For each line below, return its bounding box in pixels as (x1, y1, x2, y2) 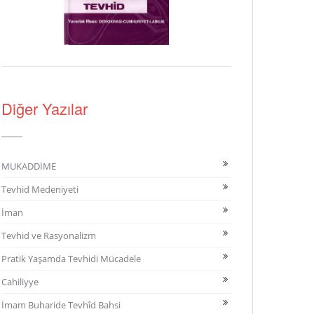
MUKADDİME (1, 160, 56, 172)
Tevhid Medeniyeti (1, 183, 78, 196)
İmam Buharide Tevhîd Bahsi (1, 299, 121, 311)
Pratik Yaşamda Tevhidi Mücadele (1, 252, 141, 265)
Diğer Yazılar (1, 97, 88, 119)
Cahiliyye (1, 275, 39, 288)
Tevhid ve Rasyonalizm (1, 229, 96, 242)
